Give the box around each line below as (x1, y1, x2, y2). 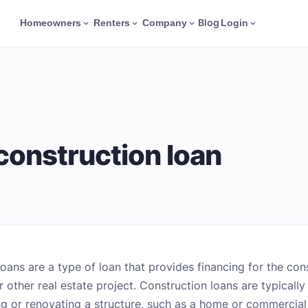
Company (142, 18, 188, 28)
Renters (93, 18, 131, 28)
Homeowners (20, 18, 82, 28)
